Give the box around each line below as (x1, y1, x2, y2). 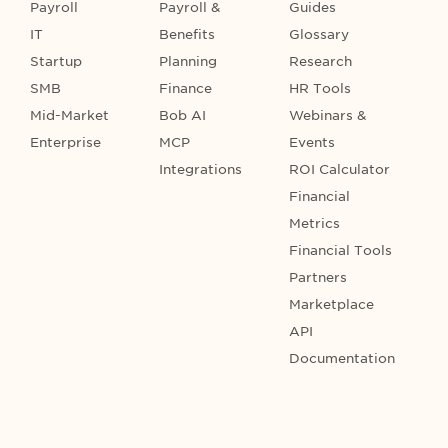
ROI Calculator (288, 161, 390, 177)
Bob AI (159, 107, 207, 123)
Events (288, 134, 335, 150)
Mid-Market (30, 107, 109, 123)
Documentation (288, 350, 395, 366)
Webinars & (288, 107, 367, 123)
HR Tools (288, 80, 351, 96)
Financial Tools (288, 242, 392, 258)
